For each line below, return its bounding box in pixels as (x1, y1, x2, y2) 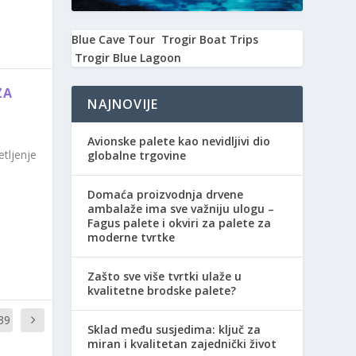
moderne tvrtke (87, 229, 176, 245)
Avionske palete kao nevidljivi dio (87, 133, 271, 149)
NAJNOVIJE (87, 95, 159, 113)
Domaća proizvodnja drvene (87, 186, 244, 202)
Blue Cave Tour (72, 31, 156, 47)
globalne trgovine (87, 147, 187, 163)
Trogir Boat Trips (161, 31, 259, 47)
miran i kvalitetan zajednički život (87, 335, 277, 351)
